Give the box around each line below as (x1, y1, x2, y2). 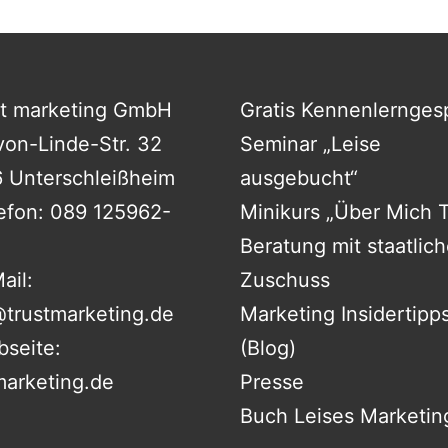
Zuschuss (239, 267, 330, 292)
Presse (239, 369, 304, 394)
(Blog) (239, 335, 296, 360)
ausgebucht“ (239, 165, 358, 190)
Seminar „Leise (239, 131, 381, 156)
